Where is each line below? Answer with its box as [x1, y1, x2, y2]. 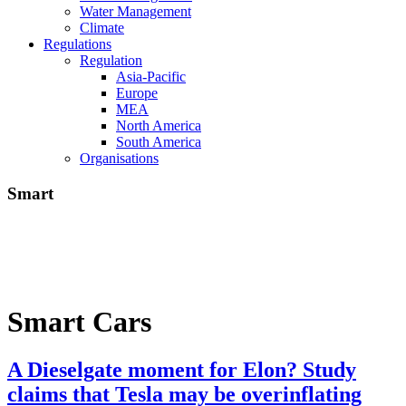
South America [116, 134, 201, 150]
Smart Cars [7, 304, 151, 338]
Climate [80, 20, 124, 35]
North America [116, 118, 201, 133]
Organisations [80, 150, 159, 166]
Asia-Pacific [116, 69, 186, 84]
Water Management [80, 4, 191, 19]
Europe [116, 85, 158, 101]
